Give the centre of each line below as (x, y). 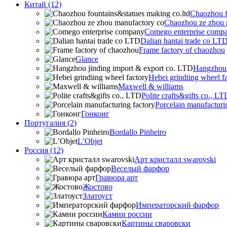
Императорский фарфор (177, 205)
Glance (87, 59)
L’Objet (90, 141)
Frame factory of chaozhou (182, 50)
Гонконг (95, 114)
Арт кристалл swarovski (175, 159)
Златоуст (98, 196)
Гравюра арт (117, 178)
